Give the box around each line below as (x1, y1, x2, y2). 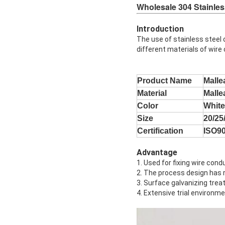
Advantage (137, 148, 177, 158)
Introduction (137, 24, 184, 34)
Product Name (137, 76, 192, 85)
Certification (137, 127, 183, 136)
